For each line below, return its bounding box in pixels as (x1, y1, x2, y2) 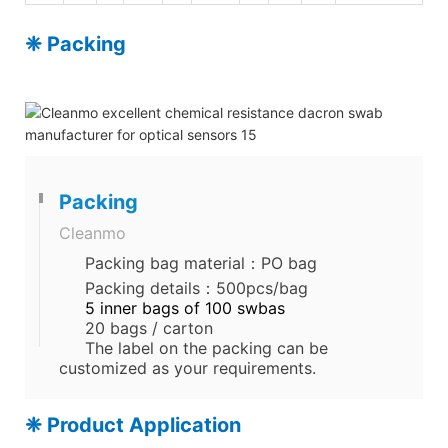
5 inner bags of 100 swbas (85, 297, 285, 318)
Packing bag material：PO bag (85, 252, 317, 273)
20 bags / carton (85, 317, 213, 338)
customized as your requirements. (59, 357, 316, 378)
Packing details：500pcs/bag (85, 277, 308, 298)
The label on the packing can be (85, 337, 328, 358)
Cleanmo (59, 222, 126, 243)
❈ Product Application (25, 412, 241, 437)
